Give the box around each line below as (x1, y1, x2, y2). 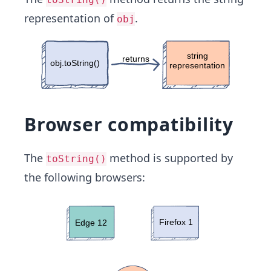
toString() (46, 153, 106, 165)
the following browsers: (24, 170, 145, 184)
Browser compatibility (24, 112, 233, 137)
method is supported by (106, 151, 233, 165)
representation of (24, 11, 117, 25)
